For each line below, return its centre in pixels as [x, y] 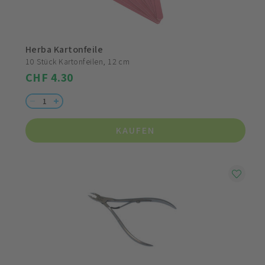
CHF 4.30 [50, 78]
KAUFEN [135, 131]
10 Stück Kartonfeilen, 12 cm [78, 62]
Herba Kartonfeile [64, 50]
